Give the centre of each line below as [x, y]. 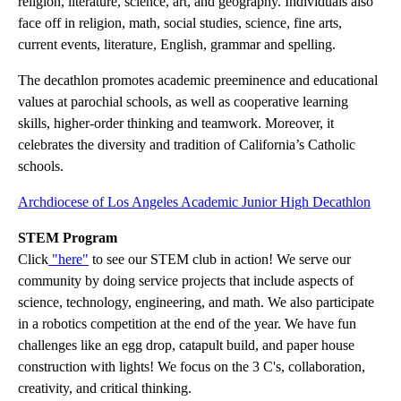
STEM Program [69, 238]
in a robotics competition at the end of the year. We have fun [187, 324]
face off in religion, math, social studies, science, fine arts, [180, 23]
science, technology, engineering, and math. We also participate [196, 302]
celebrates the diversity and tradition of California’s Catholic [187, 145]
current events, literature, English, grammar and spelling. [177, 44]
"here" [68, 259]
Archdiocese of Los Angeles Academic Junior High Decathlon [194, 202]
